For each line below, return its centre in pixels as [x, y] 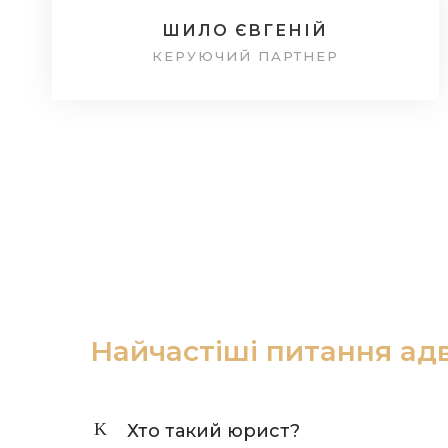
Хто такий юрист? [213, 430]
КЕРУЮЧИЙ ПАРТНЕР [245, 55]
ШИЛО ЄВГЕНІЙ [245, 30]
